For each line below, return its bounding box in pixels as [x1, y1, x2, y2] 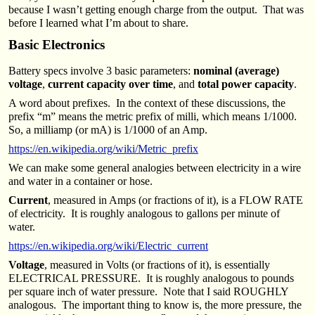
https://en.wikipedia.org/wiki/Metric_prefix [8, 142, 198, 155]
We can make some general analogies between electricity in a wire [8, 161, 301, 174]
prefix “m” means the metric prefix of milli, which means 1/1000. [8, 110, 300, 122]
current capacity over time [48, 77, 173, 90]
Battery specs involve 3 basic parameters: [8, 64, 193, 77]
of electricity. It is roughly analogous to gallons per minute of [8, 207, 280, 219]
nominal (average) [193, 64, 279, 77]
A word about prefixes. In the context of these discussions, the [8, 96, 285, 109]
